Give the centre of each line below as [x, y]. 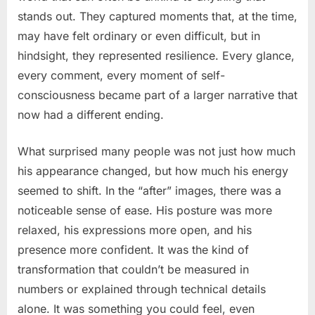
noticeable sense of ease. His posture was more [145, 210]
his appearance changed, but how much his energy [153, 171]
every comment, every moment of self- [121, 75]
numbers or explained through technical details [142, 289]
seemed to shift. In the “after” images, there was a [149, 190]
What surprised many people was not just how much [156, 151]
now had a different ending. [91, 114]
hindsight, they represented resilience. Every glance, [156, 55]
